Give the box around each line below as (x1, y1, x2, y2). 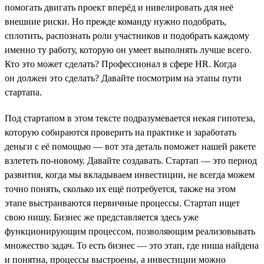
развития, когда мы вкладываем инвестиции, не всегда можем (5, 169, 255, 180)
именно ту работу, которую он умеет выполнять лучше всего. (5, 44, 252, 55)
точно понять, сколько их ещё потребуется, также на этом (5, 183, 236, 194)
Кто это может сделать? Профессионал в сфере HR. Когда (5, 58, 236, 69)
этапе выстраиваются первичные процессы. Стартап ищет (5, 197, 240, 208)
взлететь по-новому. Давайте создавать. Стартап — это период (5, 155, 257, 166)
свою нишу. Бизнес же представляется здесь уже (5, 212, 199, 222)
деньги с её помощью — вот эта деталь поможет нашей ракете (5, 141, 256, 151)
